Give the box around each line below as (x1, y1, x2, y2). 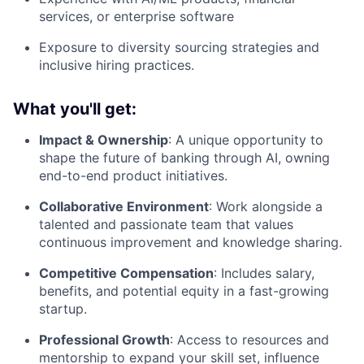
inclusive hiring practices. (39, 56, 194, 73)
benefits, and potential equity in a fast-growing (39, 282, 329, 299)
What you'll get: (13, 98, 136, 119)
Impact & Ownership (39, 131, 168, 148)
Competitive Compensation (39, 264, 214, 281)
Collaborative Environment (39, 197, 209, 214)
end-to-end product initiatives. (39, 167, 227, 184)
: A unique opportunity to (168, 131, 323, 148)
